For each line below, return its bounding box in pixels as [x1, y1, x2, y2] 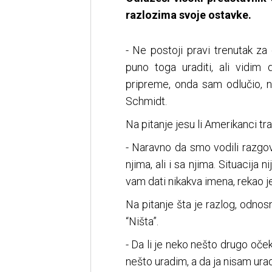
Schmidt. [125, 95, 167, 108]
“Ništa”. [125, 215, 158, 228]
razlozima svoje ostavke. [125, 8, 251, 22]
